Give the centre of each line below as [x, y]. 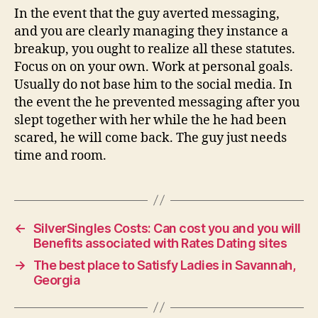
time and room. [60, 155]
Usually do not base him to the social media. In [153, 84]
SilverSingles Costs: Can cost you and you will [167, 228]
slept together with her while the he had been [150, 120]
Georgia [56, 280]
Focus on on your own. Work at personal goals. [154, 67]
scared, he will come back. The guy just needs [150, 138]
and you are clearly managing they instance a [151, 31]
